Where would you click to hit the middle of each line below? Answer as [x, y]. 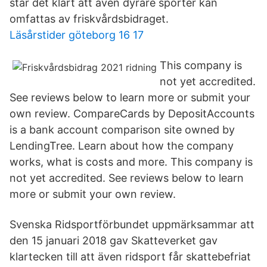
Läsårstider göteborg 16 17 [77, 35]
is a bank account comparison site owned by [122, 130]
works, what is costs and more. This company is [131, 162]
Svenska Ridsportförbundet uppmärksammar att [132, 224]
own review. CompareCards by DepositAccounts [132, 114]
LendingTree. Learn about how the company [122, 146]
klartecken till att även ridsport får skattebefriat [130, 257]
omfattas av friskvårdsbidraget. [89, 19]
